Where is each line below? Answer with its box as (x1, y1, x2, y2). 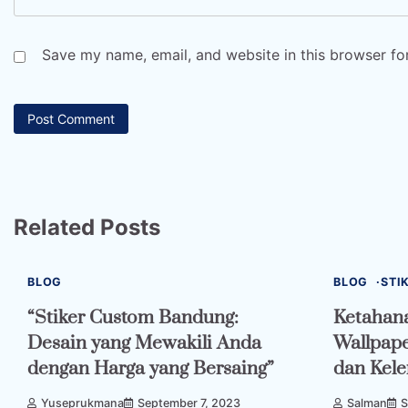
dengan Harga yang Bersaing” (27, 356, 274, 381)
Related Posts (14, 213, 160, 240)
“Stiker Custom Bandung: (27, 305, 239, 330)
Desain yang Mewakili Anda (27, 331, 261, 355)
